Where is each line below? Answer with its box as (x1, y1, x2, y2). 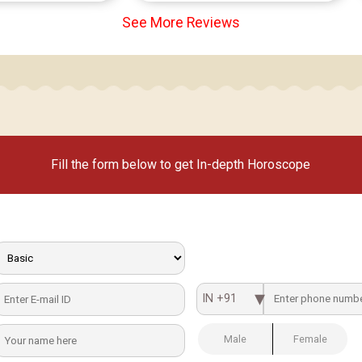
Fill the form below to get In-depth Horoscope (51, 156, 311, 172)
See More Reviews (122, 15, 240, 32)
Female (293, 332, 328, 345)
